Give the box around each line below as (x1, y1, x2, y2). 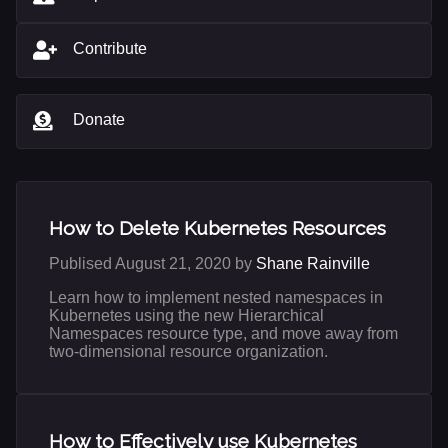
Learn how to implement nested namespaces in (49, 289, 383, 307)
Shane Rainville (256, 255, 370, 273)
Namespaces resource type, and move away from (49, 325, 398, 343)
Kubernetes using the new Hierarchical (49, 307, 324, 325)
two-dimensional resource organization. (49, 343, 328, 361)
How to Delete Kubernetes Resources (49, 217, 386, 240)
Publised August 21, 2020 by (49, 255, 256, 273)
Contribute (73, 39, 147, 57)
